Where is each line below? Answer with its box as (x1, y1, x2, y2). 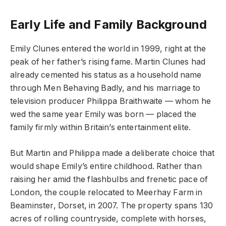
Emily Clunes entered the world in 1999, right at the (10, 44, 206, 54)
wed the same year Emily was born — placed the (10, 109, 197, 120)
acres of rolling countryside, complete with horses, (10, 213, 207, 223)
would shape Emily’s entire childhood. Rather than (10, 161, 202, 171)
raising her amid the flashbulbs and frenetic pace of (10, 174, 208, 184)
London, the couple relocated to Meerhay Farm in (10, 187, 203, 197)
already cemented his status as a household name (10, 70, 202, 80)
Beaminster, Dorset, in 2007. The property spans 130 (10, 200, 213, 210)
